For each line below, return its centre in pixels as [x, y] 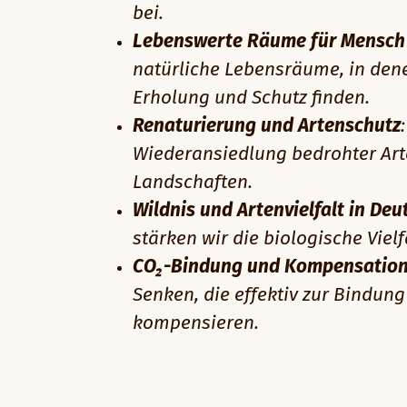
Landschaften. [193, 182]
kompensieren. [196, 323]
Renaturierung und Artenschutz [267, 126]
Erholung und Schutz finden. [251, 98]
